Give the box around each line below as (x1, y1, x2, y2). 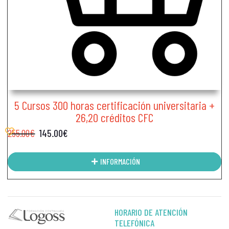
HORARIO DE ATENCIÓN (114, 207, 188, 218)
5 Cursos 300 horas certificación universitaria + (14, 97, 215, 112)
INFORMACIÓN (100, 156, 140, 167)
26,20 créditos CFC (76, 109, 153, 125)
